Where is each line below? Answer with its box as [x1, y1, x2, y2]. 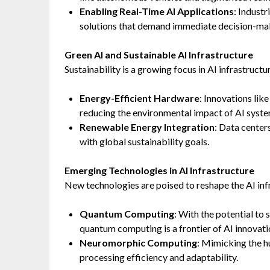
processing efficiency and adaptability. [80, 251, 238, 263]
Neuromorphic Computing [80, 237, 197, 248]
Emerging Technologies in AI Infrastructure [64, 165, 254, 176]
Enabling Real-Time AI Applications [80, 5, 234, 17]
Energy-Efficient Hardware [80, 92, 199, 104]
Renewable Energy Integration [80, 121, 215, 133]
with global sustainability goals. [80, 136, 209, 147]
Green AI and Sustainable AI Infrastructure [64, 49, 253, 60]
